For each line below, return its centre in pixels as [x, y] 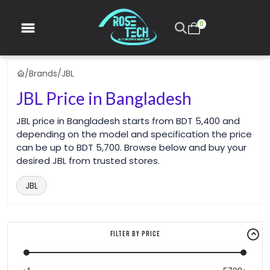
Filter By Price [135, 234]
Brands [43, 74]
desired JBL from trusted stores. [88, 161]
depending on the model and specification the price [134, 134]
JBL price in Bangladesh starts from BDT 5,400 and [128, 121]
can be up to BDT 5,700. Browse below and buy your [131, 147]
